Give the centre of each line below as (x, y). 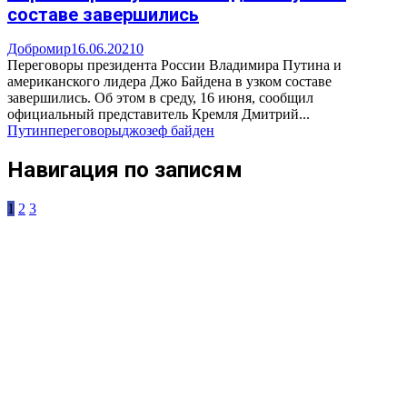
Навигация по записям (125, 169)
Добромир (39, 48)
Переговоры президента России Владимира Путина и (174, 65)
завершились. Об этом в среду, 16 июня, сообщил (160, 97)
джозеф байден (168, 130)
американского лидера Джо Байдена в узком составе (169, 81)
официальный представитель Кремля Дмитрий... (159, 114)
